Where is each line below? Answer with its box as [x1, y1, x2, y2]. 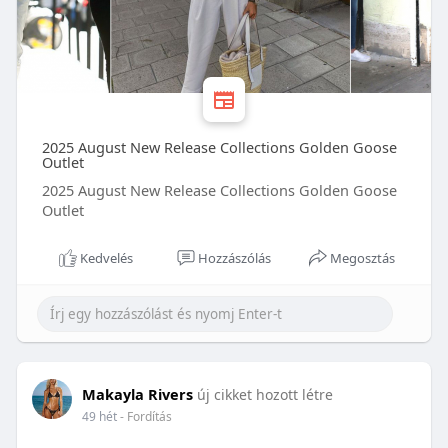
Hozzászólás [198, 249, 271, 268]
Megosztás [330, 249, 396, 268]
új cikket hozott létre [196, 385, 333, 405]
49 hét [81, 408, 117, 426]
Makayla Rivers [81, 384, 193, 405]
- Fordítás [119, 408, 172, 426]
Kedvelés [79, 249, 133, 268]
